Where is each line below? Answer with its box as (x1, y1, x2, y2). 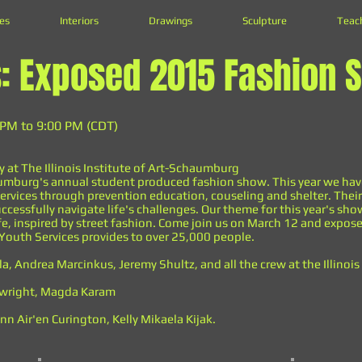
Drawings (149, 15, 192, 27)
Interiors (60, 15, 99, 27)
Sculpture (242, 15, 287, 27)
